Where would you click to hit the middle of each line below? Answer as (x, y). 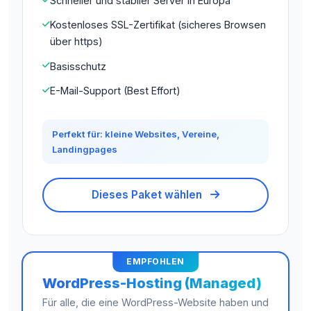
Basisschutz (78, 66)
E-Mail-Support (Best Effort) (115, 90)
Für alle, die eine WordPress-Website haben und (155, 302)
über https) (76, 42)
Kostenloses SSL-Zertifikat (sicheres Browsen (158, 25)
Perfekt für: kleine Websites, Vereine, (136, 134)
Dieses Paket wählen (148, 194)
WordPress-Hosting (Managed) (152, 283)
